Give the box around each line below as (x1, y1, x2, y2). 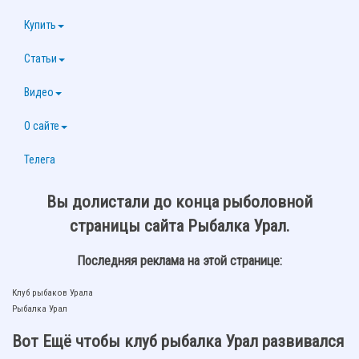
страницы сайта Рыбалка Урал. (69, 216, 290, 236)
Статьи (24, 52, 57, 66)
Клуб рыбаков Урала (12, 287, 93, 298)
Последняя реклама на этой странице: (77, 253, 282, 269)
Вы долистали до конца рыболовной (46, 192, 313, 212)
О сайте (24, 119, 59, 133)
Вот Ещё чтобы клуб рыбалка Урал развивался (12, 331, 344, 351)
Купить (24, 18, 56, 32)
